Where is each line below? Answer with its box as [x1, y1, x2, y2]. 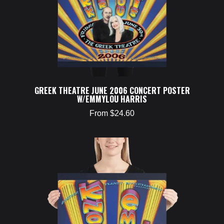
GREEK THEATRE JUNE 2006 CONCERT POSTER [34, 84, 190, 96]
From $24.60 [89, 109, 134, 117]
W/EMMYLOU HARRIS [77, 93, 147, 105]
